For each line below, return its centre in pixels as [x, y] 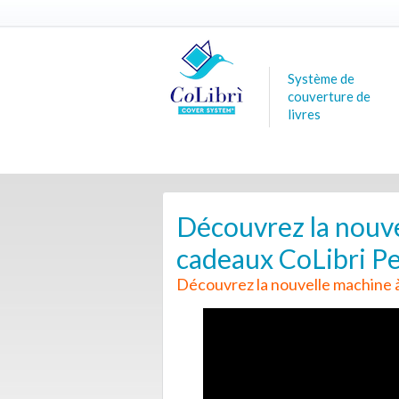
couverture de [329, 96]
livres [304, 114]
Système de [321, 78]
